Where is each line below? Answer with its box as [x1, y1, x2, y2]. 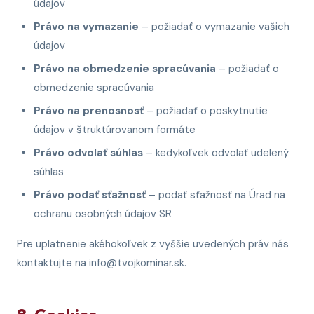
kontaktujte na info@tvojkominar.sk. [17, 256, 186, 270]
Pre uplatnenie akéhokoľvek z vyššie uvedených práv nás [17, 237, 289, 251]
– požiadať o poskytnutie [144, 104, 268, 118]
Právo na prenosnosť [34, 104, 144, 118]
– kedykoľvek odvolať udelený [143, 146, 289, 160]
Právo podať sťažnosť [34, 188, 146, 202]
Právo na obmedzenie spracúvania [34, 62, 216, 76]
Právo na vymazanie [34, 20, 139, 34]
